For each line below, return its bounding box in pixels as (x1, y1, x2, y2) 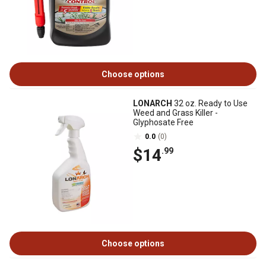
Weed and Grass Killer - (133, 108, 218, 118)
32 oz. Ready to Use (172, 99, 248, 108)
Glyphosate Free (133, 118, 194, 127)
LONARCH (133, 99, 172, 108)
